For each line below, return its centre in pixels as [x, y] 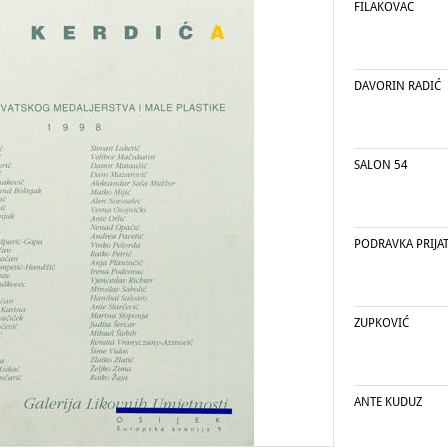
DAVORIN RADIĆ [397, 86]
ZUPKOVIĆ [381, 323]
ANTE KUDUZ [388, 402]
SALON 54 [381, 165]
